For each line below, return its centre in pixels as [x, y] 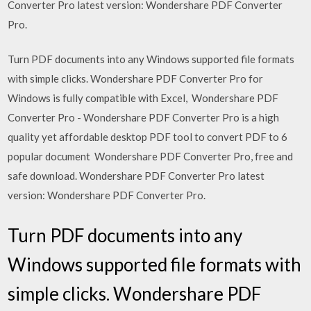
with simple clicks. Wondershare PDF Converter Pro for [136, 78]
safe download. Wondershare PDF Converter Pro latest [136, 176]
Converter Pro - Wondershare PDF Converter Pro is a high [144, 117]
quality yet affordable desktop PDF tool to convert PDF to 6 [148, 137]
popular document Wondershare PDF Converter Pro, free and [151, 156]
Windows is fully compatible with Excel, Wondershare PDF [143, 98]
